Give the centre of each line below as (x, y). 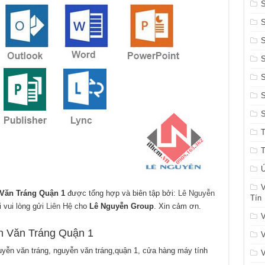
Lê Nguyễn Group (122, 206)
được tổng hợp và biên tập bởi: (122, 193)
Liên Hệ (59, 206)
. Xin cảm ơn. (177, 206)
